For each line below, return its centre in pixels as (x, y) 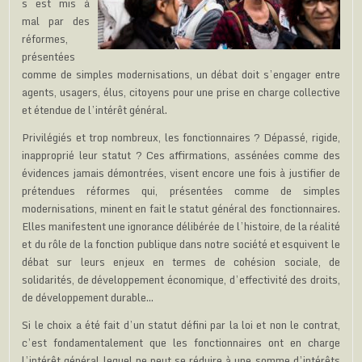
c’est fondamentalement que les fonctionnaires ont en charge (181, 342)
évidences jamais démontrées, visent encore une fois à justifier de (181, 173)
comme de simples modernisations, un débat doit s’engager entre (181, 74)
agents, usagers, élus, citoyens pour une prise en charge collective (181, 92)
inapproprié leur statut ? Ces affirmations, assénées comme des (181, 155)
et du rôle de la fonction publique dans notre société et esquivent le (181, 244)
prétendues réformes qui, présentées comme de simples (181, 190)
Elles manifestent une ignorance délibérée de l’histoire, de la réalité (181, 226)
